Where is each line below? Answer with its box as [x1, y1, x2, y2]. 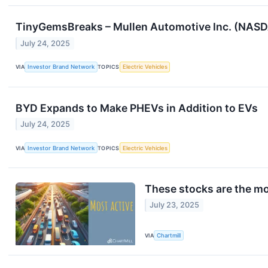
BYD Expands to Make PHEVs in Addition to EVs [16, 101, 258, 114]
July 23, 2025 [150, 200, 200, 210]
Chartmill [157, 232, 181, 239]
